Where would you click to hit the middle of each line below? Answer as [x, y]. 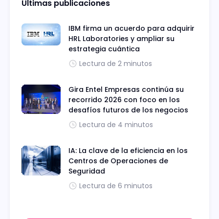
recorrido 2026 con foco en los [124, 99]
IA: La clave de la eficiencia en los [128, 150]
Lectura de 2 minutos [116, 63]
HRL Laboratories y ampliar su [121, 38]
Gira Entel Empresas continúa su [126, 89]
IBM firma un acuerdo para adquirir [131, 28]
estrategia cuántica [104, 49]
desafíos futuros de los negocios [128, 110]
